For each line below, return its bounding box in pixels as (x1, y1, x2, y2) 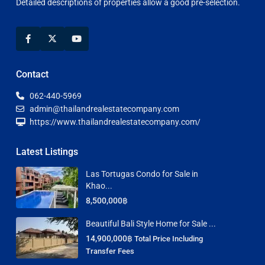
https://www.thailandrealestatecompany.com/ (30, 117, 201, 127)
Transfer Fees (86, 247, 134, 256)
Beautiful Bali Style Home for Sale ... (86, 219, 216, 229)
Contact (16, 68, 49, 80)
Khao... (86, 180, 112, 190)
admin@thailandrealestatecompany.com (30, 104, 179, 114)
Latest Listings (16, 146, 78, 157)
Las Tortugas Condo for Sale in (86, 169, 198, 179)
